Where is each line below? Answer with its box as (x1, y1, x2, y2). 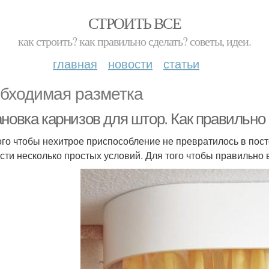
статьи (163, 55, 199, 72)
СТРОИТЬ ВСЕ (88, 13, 181, 33)
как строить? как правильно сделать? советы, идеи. (18, 33, 251, 49)
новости (108, 55, 153, 72)
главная (53, 55, 97, 72)
